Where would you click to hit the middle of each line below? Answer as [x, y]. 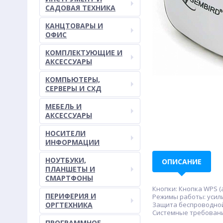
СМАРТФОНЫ [69, 178]
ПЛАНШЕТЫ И [70, 169]
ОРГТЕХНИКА [69, 205]
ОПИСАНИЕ [182, 162]
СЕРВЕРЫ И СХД [73, 88]
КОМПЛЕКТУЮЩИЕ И [84, 53]
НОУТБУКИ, [66, 160]
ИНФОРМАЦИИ [72, 142]
